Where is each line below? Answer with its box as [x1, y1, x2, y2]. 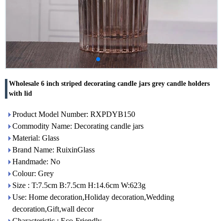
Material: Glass [12, 134, 59, 142]
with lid [9, 90, 32, 97]
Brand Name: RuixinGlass [12, 146, 95, 154]
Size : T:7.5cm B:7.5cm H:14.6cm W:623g [12, 181, 146, 189]
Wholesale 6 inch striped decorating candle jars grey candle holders [9, 80, 210, 87]
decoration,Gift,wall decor [12, 205, 94, 213]
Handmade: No [12, 157, 60, 166]
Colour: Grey [12, 169, 54, 178]
